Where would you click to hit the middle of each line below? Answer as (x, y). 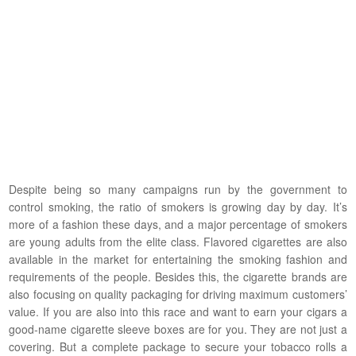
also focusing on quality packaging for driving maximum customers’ (178, 294)
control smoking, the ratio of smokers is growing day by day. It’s (178, 206)
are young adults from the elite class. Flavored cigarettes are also (178, 241)
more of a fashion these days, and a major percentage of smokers (178, 224)
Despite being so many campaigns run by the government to (178, 189)
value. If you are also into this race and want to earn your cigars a (178, 311)
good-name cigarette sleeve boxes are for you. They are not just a (178, 329)
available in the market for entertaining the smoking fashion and (178, 259)
